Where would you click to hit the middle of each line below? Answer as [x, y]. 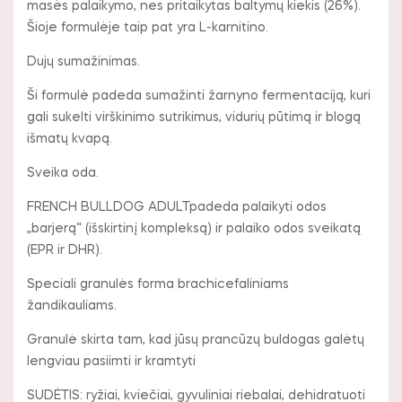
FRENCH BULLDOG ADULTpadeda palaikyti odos [177, 207]
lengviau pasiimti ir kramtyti [111, 361]
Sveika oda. [63, 173]
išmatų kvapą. [70, 139]
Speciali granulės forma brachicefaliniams [158, 284]
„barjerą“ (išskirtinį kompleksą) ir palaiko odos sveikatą [194, 228]
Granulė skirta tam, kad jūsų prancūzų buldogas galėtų [196, 340]
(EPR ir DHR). [65, 250]
